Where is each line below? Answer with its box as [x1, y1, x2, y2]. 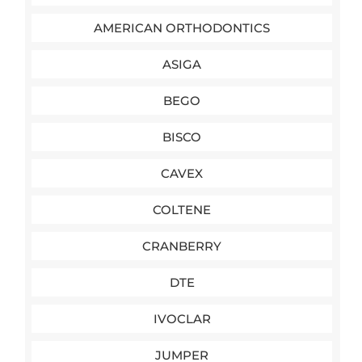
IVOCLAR [153, 311, 211, 326]
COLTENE [153, 202, 212, 217]
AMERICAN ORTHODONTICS [94, 20, 271, 36]
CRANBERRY [142, 238, 222, 254]
